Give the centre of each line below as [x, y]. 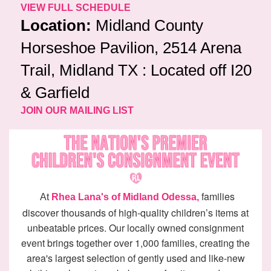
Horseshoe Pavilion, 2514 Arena [131, 48]
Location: [56, 26]
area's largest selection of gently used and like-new [135, 258]
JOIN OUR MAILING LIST [77, 111]
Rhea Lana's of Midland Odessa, [126, 197]
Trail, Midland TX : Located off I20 [136, 70]
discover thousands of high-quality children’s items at [135, 213]
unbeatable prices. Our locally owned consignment [135, 228]
